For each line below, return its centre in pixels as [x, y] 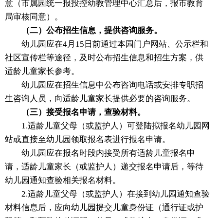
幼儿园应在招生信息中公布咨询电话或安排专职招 [104, 85]
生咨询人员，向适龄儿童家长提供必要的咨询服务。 [100, 99]
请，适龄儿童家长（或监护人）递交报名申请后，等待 [104, 167]
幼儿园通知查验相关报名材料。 [63, 181]
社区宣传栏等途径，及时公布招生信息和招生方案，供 [104, 58]
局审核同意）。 [34, 17]
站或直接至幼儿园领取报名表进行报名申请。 [88, 140]
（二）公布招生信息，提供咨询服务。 [92, 31]
